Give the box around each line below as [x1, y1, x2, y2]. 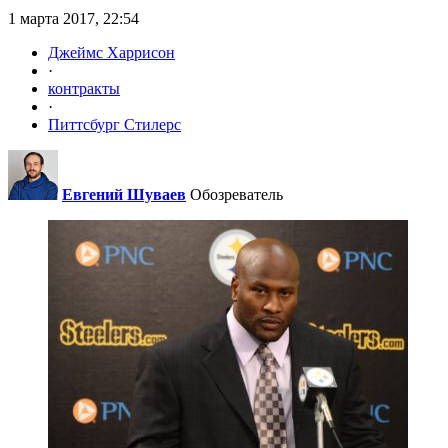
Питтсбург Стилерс [48, 116, 181, 134]
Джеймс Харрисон [48, 44, 175, 62]
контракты [48, 80, 120, 98]
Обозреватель [190, 186, 283, 204]
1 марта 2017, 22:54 [8, 10, 139, 28]
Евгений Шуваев [62, 186, 186, 204]
